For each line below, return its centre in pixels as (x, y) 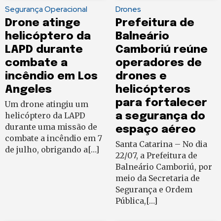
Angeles (28, 90)
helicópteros (153, 90)
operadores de (159, 63)
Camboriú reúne (162, 50)
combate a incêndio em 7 (54, 138)
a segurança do (160, 116)
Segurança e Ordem (154, 190)
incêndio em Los (51, 76)
